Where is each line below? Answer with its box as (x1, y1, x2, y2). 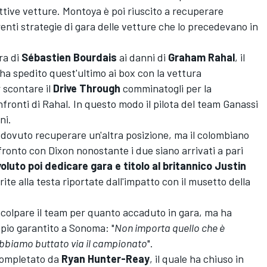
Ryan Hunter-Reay (59, 252, 150, 266)
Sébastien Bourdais (21, 51, 117, 64)
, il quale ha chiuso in (150, 252, 244, 266)
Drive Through (53, 82, 120, 95)
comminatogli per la (120, 82, 212, 95)
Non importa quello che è (114, 221, 225, 235)
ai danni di (117, 51, 166, 64)
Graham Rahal (166, 51, 235, 64)
